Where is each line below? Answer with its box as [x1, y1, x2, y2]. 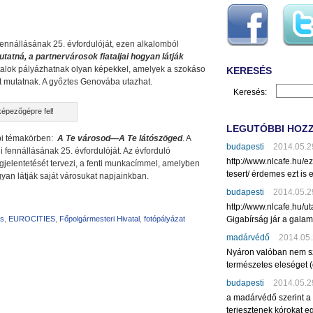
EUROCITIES [8, 214, 55, 223]
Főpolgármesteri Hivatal [59, 214, 140, 223]
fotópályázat [144, 214, 185, 223]
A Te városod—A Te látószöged [57, 133, 182, 143]
